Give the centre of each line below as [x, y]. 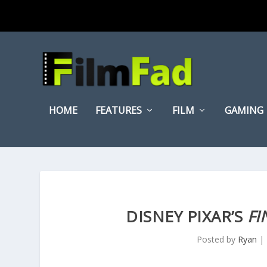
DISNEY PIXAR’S [187, 216]
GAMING [244, 110]
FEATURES [119, 110]
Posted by [217, 239]
